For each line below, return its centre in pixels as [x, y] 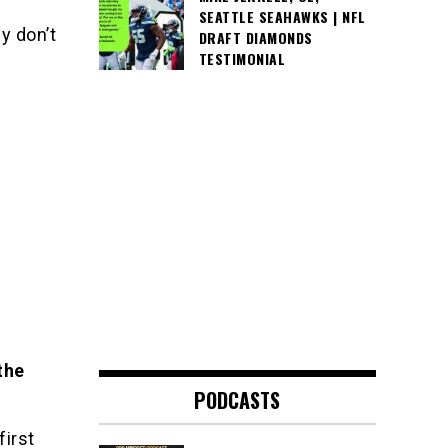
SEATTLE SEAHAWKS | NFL [282, 17]
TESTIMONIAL [241, 59]
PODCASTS [237, 400]
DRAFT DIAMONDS [255, 38]
